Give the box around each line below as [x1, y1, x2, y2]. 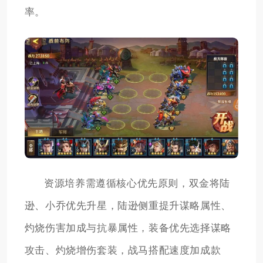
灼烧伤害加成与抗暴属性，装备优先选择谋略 [24, 222, 231, 234]
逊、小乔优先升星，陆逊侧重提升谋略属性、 [24, 200, 231, 211]
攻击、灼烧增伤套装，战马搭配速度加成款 [24, 244, 221, 256]
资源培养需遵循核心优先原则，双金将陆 [44, 177, 230, 189]
